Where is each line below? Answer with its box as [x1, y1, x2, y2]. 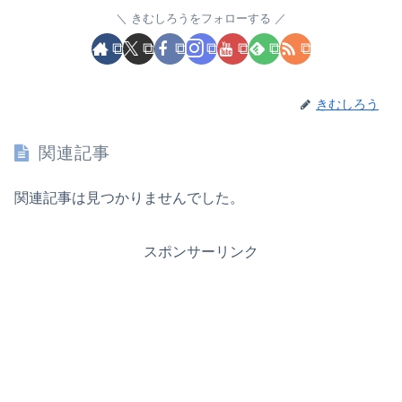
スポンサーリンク [144, 243, 258, 259]
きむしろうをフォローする [131, 11, 271, 25]
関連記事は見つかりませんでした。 [14, 189, 244, 205]
